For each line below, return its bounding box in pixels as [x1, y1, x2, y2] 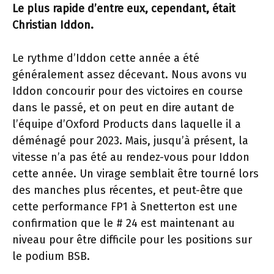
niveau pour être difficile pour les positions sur [12, 233, 252, 246]
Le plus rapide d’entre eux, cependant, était [12, 2, 235, 15]
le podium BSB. [12, 250, 90, 263]
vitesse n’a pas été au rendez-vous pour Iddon [12, 150, 250, 164]
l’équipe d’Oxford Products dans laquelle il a [12, 117, 241, 131]
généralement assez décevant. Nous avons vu [12, 68, 247, 81]
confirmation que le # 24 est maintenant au [12, 217, 235, 230]
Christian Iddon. [12, 18, 94, 32]
